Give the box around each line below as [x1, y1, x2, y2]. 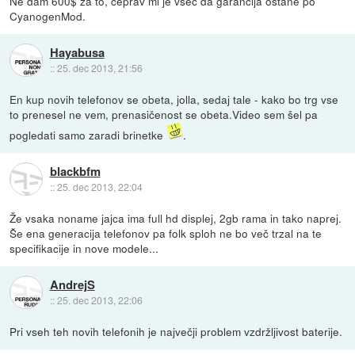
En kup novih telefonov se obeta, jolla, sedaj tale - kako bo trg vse [10, 91, 339, 108]
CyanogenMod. [10, 8, 86, 25]
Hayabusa [49, 43, 105, 61]
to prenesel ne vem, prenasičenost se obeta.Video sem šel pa [10, 106, 319, 123]
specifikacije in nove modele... [10, 240, 159, 257]
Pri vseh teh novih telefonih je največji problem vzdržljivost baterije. [10, 323, 343, 340]
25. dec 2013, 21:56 [56, 60, 143, 74]
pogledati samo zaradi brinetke [10, 127, 167, 143]
